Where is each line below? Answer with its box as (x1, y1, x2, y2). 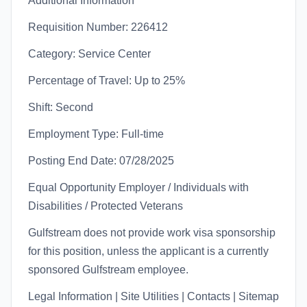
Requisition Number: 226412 (28, 21, 168, 33)
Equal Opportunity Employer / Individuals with (28, 182, 249, 193)
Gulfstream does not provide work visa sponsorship (28, 227, 275, 238)
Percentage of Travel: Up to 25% (28, 75, 185, 86)
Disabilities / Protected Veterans (28, 200, 183, 212)
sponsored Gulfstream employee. (28, 264, 188, 275)
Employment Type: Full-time (28, 128, 164, 140)
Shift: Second (28, 101, 93, 113)
